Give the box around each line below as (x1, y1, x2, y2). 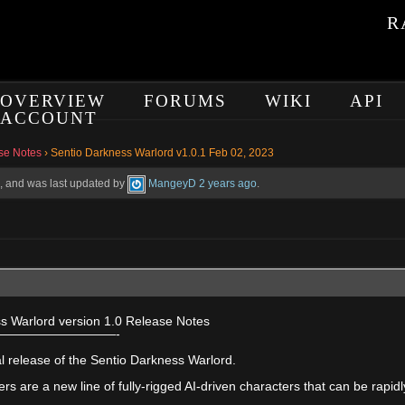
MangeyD (148, 177, 197, 190)
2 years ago (199, 177, 258, 190)
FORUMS (143, 91, 227, 110)
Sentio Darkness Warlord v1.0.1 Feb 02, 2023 (51, 146, 274, 159)
